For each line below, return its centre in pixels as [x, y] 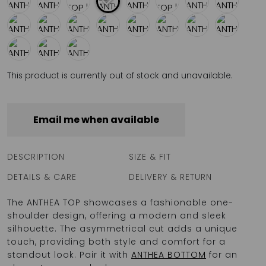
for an [222, 255]
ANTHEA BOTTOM [169, 255]
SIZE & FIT [150, 157]
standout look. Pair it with [69, 255]
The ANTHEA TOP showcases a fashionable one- [120, 202]
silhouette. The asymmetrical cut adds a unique [122, 229]
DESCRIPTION [36, 157]
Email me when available [96, 120]
